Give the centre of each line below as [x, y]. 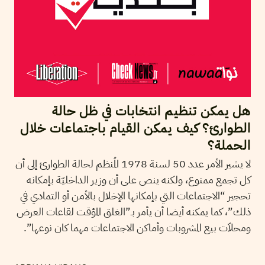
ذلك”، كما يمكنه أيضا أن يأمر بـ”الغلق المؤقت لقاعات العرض [134, 212]
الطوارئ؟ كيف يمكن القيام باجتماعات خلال [135, 128]
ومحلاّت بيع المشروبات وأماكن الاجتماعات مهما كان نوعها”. [137, 228]
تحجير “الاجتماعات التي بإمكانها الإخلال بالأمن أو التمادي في [135, 196]
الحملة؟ [229, 146]
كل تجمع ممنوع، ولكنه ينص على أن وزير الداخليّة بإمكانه [139, 180]
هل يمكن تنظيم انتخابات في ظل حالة [151, 111]
